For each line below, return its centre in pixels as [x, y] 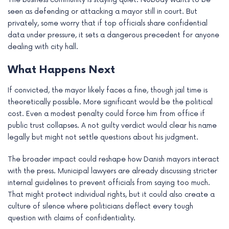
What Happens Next [61, 70]
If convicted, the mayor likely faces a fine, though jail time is [108, 90]
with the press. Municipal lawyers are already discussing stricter [112, 171]
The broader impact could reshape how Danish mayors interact [113, 159]
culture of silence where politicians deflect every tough [100, 207]
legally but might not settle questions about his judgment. [103, 138]
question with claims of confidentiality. [72, 218]
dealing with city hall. [43, 47]
